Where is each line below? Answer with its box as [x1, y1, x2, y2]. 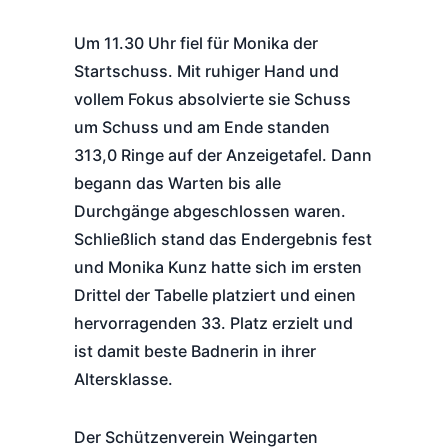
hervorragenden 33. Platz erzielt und [74, 313, 353, 333]
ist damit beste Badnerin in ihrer [74, 341, 316, 361]
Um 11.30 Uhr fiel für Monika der [74, 33, 318, 53]
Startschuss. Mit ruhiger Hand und [74, 61, 339, 81]
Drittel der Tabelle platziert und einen [74, 285, 356, 305]
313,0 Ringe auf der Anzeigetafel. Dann [74, 145, 372, 165]
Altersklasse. [74, 369, 173, 389]
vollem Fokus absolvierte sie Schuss [74, 89, 351, 109]
